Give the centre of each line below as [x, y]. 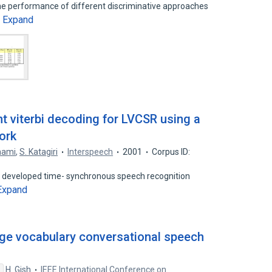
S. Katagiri [39, 152]
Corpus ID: [171, 152]
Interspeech [90, 152]
